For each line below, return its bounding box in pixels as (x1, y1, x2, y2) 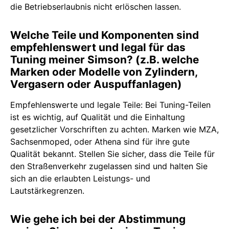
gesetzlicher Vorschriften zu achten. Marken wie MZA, (10, 124, 219, 135)
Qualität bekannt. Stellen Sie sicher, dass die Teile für (10, 149, 215, 159)
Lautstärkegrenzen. (10, 186, 84, 196)
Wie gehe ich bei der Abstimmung (10, 213, 186, 226)
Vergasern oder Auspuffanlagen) (10, 78, 182, 91)
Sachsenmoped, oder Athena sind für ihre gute (10, 136, 190, 147)
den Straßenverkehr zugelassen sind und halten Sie (10, 161, 208, 172)
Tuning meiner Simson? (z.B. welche (10, 53, 199, 66)
